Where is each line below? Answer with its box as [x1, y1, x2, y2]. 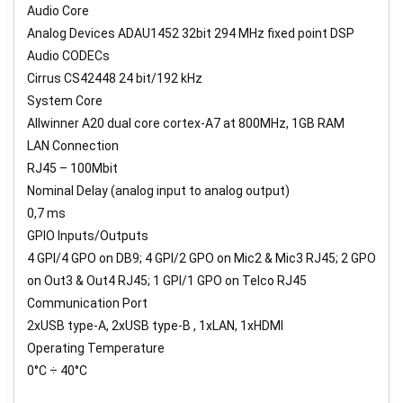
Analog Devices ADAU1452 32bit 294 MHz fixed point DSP [27, 25, 354, 40]
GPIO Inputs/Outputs [27, 228, 148, 243]
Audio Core [27, 3, 89, 18]
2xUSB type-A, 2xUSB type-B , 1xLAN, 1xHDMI [27, 318, 283, 333]
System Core [27, 93, 103, 108]
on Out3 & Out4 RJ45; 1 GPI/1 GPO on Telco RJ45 [27, 273, 307, 288]
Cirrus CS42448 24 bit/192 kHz [27, 70, 202, 85]
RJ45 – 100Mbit [27, 160, 118, 175]
